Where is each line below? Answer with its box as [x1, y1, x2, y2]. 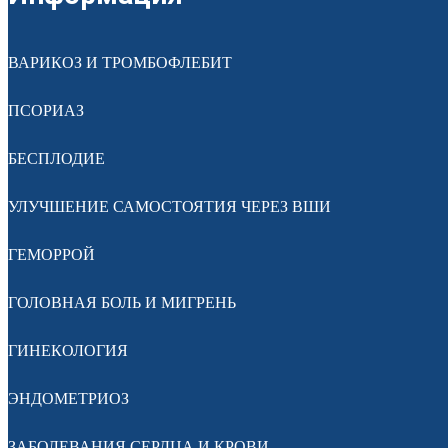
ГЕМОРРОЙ [8, 245, 95, 263]
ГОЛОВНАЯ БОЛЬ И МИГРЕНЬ [8, 293, 236, 311]
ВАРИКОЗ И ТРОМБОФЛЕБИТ [8, 53, 232, 71]
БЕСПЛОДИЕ [8, 149, 105, 167]
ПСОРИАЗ [8, 101, 84, 119]
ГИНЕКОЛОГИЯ [8, 341, 128, 359]
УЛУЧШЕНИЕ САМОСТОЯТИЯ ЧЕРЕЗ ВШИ [8, 197, 331, 215]
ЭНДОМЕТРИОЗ [8, 389, 129, 407]
